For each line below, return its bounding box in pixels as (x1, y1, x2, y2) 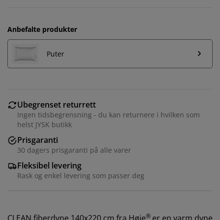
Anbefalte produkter (7, 24, 77, 34)
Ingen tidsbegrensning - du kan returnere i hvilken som (17, 110, 200, 119)
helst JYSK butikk (17, 119, 72, 129)
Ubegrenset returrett (17, 99, 96, 110)
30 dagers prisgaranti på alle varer (17, 145, 131, 155)
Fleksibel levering (17, 160, 82, 171)
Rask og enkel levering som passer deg (17, 170, 144, 180)
